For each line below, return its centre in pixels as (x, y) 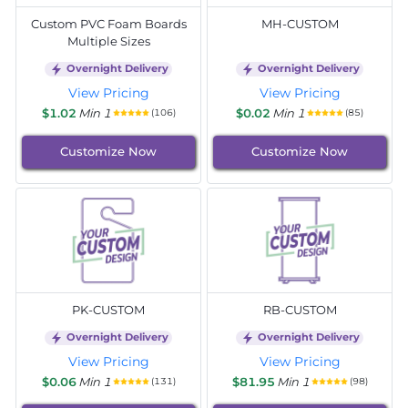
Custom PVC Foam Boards (108, 23)
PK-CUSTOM (108, 309)
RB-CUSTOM (300, 309)
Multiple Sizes (108, 41)
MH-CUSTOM (300, 23)
